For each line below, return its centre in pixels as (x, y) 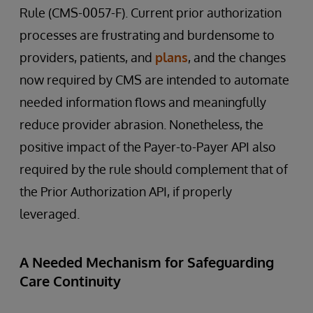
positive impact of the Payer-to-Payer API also (148, 147)
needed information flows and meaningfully (143, 102)
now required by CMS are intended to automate (154, 80)
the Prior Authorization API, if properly (126, 192)
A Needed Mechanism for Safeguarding (147, 262)
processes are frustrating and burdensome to (147, 35)
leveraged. (50, 214)
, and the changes (237, 58)
